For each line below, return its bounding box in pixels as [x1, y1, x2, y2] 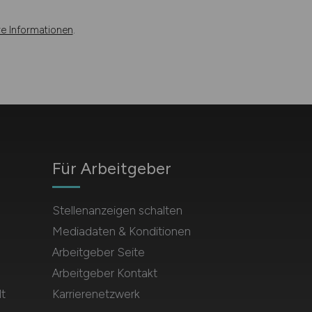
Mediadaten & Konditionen [52, 224, 191, 238]
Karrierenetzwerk [52, 286, 140, 301]
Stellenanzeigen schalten [52, 203, 182, 217]
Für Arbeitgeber [52, 157, 171, 178]
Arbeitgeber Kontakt [52, 265, 157, 280]
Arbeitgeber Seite [52, 244, 145, 259]
